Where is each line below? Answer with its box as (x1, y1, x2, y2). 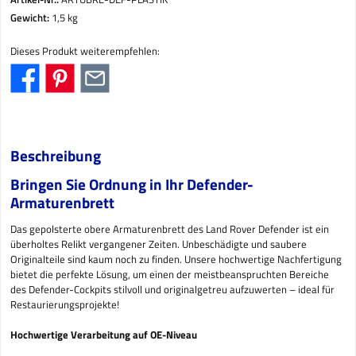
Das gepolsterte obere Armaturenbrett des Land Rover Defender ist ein (10, 220, 329, 237)
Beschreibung (10, 144, 101, 168)
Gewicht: (10, 10, 52, 26)
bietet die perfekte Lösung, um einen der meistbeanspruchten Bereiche (10, 265, 329, 282)
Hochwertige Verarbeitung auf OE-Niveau (10, 326, 197, 342)
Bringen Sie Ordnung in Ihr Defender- (10, 172, 253, 196)
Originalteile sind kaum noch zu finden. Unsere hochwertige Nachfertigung (10, 250, 342, 267)
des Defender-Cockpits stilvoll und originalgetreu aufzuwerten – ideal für (10, 281, 335, 297)
